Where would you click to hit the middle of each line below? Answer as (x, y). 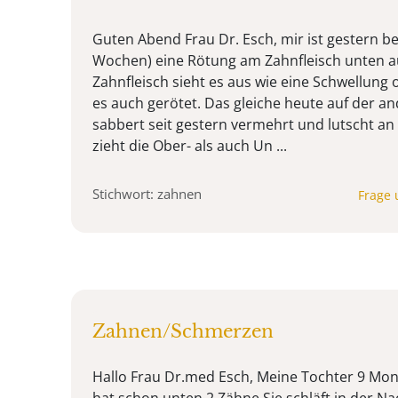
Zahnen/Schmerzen (183, 331)
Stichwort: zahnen (147, 193)
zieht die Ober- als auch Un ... (190, 145)
